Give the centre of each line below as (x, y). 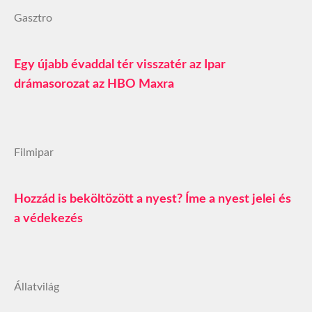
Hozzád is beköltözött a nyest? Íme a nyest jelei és (153, 200)
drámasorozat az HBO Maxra (94, 85)
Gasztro (33, 18)
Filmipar (34, 153)
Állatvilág (37, 287)
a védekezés (48, 219)
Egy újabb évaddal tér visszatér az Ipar (120, 65)
